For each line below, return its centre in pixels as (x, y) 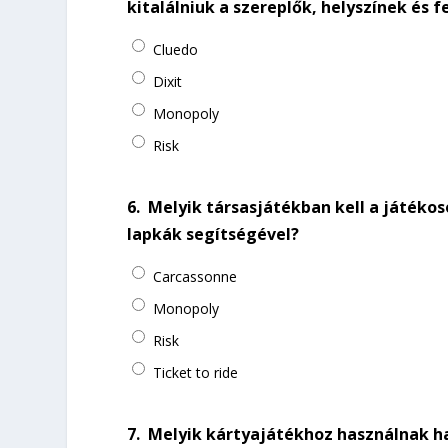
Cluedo (176, 49)
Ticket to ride (196, 372)
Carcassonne (195, 276)
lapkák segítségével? (213, 233)
